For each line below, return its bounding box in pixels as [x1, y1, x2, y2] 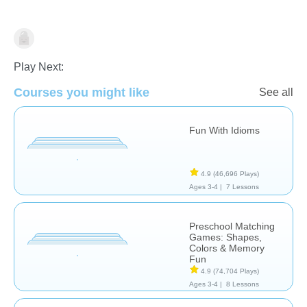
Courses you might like [14, 85, 149, 99]
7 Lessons [225, 182, 259, 191]
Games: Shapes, [189, 231, 262, 243]
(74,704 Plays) [213, 267, 259, 275]
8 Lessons [225, 280, 259, 288]
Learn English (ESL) [56, 34, 155, 46]
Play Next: [14, 60, 64, 73]
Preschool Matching [189, 220, 275, 232]
